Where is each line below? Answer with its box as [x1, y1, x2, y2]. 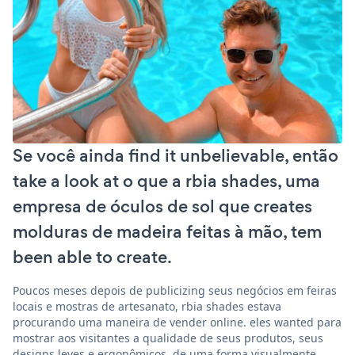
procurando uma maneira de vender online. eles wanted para [13, 314, 342, 330]
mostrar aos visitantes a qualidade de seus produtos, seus [13, 330, 323, 345]
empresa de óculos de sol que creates [13, 193, 312, 219]
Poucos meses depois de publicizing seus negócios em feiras [13, 282, 337, 298]
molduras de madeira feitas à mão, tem [13, 219, 322, 244]
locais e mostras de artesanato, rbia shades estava [13, 298, 281, 314]
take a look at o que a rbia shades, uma [13, 168, 320, 193]
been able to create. [13, 244, 172, 269]
